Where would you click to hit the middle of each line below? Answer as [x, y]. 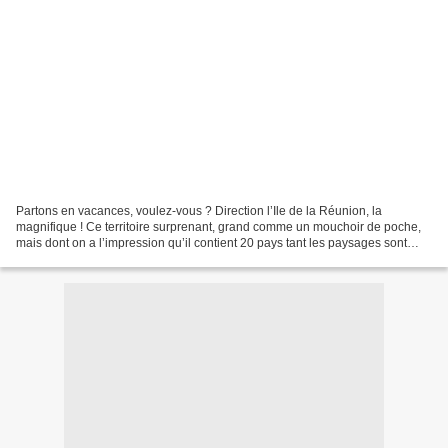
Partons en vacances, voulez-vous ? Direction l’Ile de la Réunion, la [199, 210]
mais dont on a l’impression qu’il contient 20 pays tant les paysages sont [211, 242]
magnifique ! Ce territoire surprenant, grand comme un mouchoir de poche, [218, 226]
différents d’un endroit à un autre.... [110, 258]
